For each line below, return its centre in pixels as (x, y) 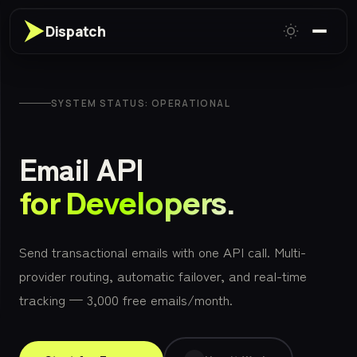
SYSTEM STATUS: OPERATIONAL (141, 103)
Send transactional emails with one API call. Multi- (163, 252)
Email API (81, 167)
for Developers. (127, 203)
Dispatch (76, 31)
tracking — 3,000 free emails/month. (126, 300)
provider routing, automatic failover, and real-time (163, 276)
